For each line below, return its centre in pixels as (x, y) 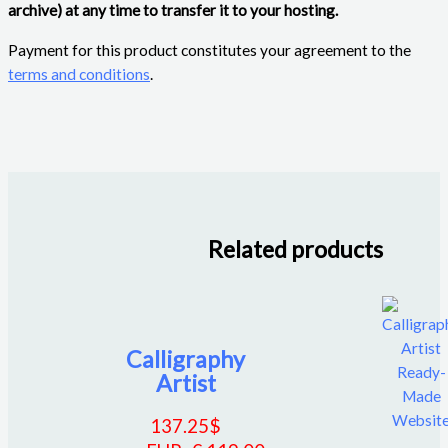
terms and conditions (79, 73)
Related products (295, 249)
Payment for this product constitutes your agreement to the (209, 49)
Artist (185, 382)
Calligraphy (186, 358)
